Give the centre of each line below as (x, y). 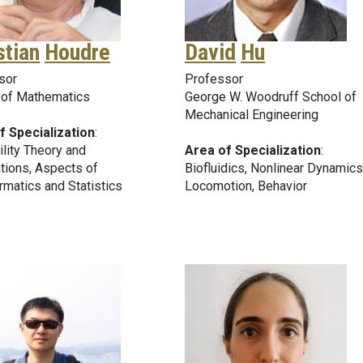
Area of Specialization (253, 150)
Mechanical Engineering (252, 114)
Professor (214, 79)
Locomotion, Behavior (246, 186)
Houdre (77, 52)
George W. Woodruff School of (271, 96)
